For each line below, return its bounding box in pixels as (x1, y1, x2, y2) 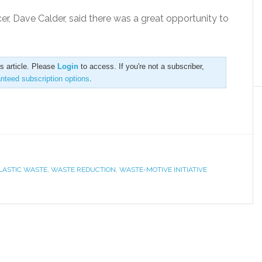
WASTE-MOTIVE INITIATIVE (119, 166, 207, 174)
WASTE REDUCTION (51, 166, 116, 174)
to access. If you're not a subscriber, (78, 62, 204, 71)
